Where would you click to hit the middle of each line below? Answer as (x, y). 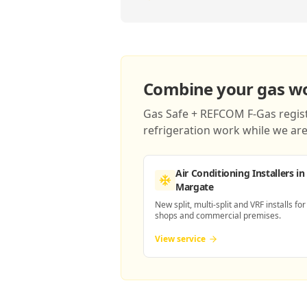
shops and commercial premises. (218, 216)
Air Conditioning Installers (235, 173)
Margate (195, 187)
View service (180, 239)
